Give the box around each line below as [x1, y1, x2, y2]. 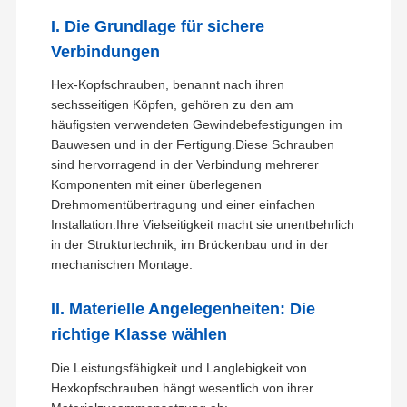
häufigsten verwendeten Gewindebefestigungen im [50, 117, 342, 133]
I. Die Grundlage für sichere [50, 17, 264, 36]
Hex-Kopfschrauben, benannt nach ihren [50, 77, 284, 93]
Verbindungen [50, 43, 160, 62]
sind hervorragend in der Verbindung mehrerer [50, 157, 319, 173]
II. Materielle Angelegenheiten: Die [50, 300, 315, 319]
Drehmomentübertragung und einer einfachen [50, 197, 315, 213]
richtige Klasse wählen [50, 325, 227, 344]
